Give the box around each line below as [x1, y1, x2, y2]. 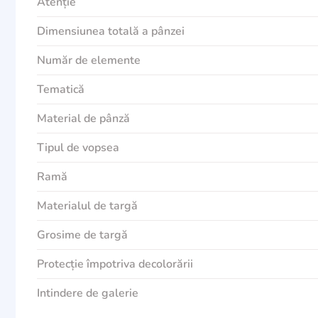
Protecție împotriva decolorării [37, 256, 193, 272]
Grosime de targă [37, 227, 128, 243]
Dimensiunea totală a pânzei [37, 23, 185, 39]
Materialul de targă [37, 198, 138, 214]
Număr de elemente [37, 53, 141, 68]
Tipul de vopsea [37, 140, 119, 155]
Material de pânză [37, 111, 130, 126]
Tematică [37, 82, 84, 97]
